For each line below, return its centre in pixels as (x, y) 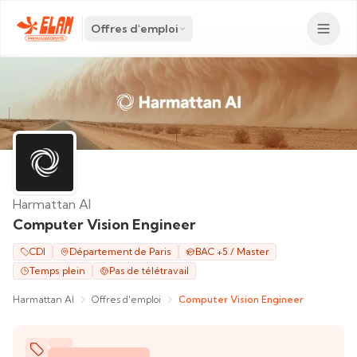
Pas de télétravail (149, 271)
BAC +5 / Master (232, 251)
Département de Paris (120, 251)
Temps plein (57, 271)
